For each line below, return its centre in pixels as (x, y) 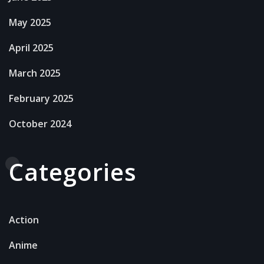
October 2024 (40, 124)
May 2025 (30, 23)
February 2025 (41, 99)
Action (24, 220)
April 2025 (31, 48)
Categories (73, 172)
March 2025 (35, 73)
